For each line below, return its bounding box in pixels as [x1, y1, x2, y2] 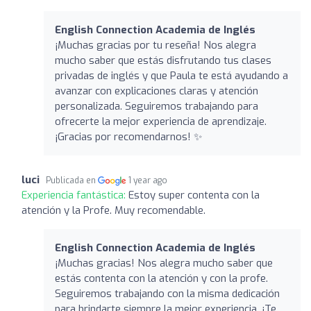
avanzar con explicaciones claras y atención [55, 83, 258, 98]
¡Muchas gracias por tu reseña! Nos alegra [55, 37, 256, 52]
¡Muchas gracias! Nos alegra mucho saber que [55, 255, 273, 270]
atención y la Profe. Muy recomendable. [22, 203, 205, 217]
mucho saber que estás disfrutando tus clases [55, 53, 271, 67]
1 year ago [128, 174, 168, 186]
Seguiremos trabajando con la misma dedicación [55, 286, 280, 301]
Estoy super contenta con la [128, 187, 260, 202]
